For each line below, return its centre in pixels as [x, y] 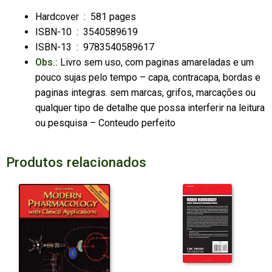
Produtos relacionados [76, 162]
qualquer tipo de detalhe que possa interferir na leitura [150, 108]
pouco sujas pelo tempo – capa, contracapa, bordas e [148, 78]
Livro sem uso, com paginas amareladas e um [155, 63]
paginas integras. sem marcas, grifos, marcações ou [145, 93]
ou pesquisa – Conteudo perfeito [105, 123]
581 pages [113, 17]
